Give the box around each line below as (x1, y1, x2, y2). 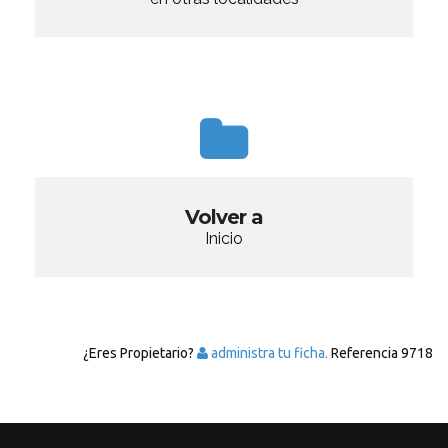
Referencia (328, 345, 401, 361)
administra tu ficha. (208, 345, 328, 361)
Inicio (205, 229, 243, 248)
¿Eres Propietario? (83, 345, 197, 361)
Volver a (185, 205, 263, 229)
